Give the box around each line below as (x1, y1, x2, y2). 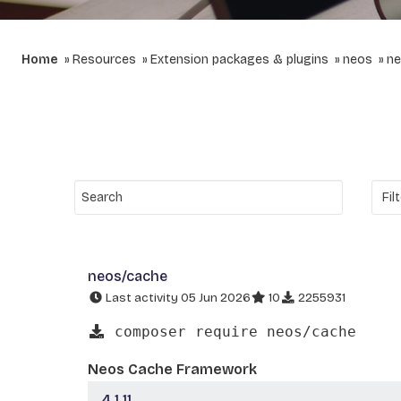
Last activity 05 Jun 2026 (103, 290, 251, 305)
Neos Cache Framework (88, 360, 257, 378)
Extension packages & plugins (150, 52, 328, 67)
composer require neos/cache (106, 322, 356, 340)
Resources (73, 52, 136, 67)
